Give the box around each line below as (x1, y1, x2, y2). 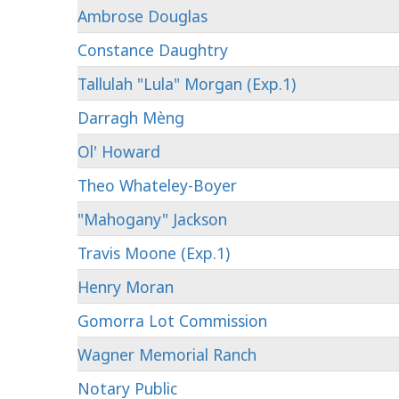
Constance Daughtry (77, 39, 228, 61)
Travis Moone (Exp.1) (77, 242, 230, 264)
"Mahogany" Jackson (77, 208, 227, 230)
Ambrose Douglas (77, 5, 208, 27)
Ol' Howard (77, 141, 160, 162)
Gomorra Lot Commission (77, 310, 267, 331)
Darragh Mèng (77, 107, 184, 128)
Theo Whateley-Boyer (77, 175, 237, 196)
